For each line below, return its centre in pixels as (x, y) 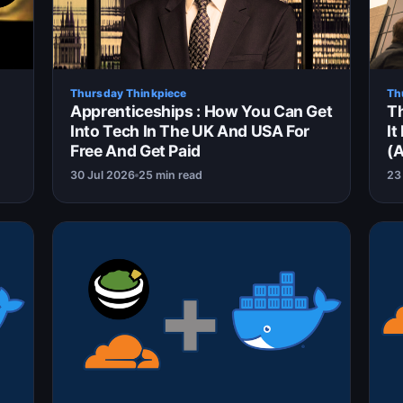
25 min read (170, 175)
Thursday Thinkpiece (129, 94)
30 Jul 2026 (103, 175)
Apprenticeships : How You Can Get (201, 112)
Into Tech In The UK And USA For (190, 131)
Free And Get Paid (136, 151)
